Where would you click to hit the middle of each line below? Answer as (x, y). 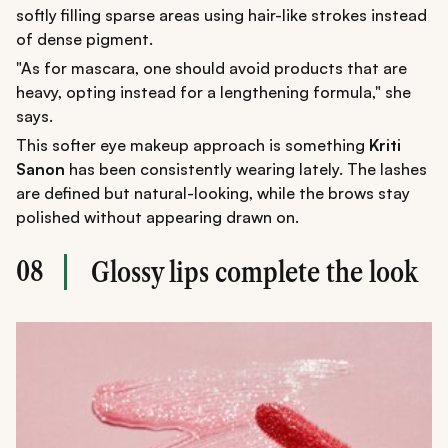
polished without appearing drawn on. (157, 216)
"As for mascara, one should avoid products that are (211, 67)
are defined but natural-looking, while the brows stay (213, 192)
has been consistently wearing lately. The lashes (246, 168)
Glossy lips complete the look (254, 271)
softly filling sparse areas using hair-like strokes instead (221, 14)
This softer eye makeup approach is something (192, 144)
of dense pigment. (84, 38)
